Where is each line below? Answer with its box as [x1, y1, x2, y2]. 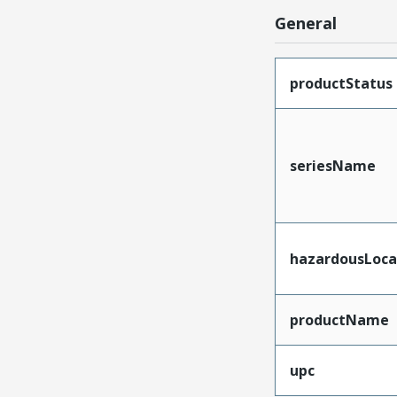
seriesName [289, 155, 376, 175]
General [274, 12, 337, 34]
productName [289, 309, 389, 330]
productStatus [289, 73, 393, 93]
